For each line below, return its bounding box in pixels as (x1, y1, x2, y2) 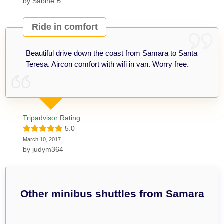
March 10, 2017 (23, 136, 61, 142)
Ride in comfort (31, 22, 98, 32)
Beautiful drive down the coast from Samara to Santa (26, 48, 198, 57)
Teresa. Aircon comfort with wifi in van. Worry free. (26, 59, 189, 68)
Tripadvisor (23, 113, 58, 122)
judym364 (32, 145, 64, 153)
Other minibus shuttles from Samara (20, 187, 204, 199)
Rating (58, 113, 81, 122)
